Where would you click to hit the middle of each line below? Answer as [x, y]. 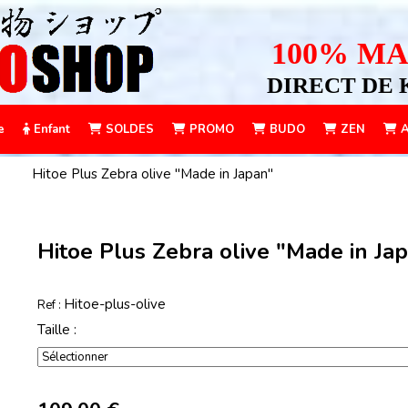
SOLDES [128, 129]
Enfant [50, 129]
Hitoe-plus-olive [115, 304]
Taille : [57, 330]
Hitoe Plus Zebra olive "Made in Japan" [153, 174]
